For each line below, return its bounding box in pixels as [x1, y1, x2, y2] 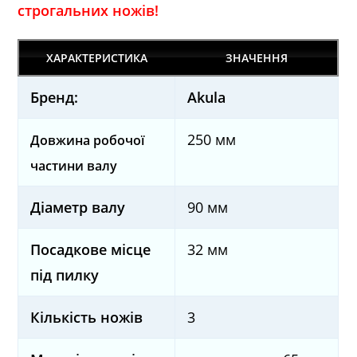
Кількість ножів [30, 307, 143, 327]
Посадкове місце [30, 239, 151, 259]
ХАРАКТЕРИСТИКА [45, 49, 147, 65]
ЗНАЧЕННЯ [225, 49, 288, 65]
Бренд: [30, 87, 79, 107]
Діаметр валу [30, 197, 126, 217]
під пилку [30, 265, 100, 284]
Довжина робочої [30, 131, 145, 149]
